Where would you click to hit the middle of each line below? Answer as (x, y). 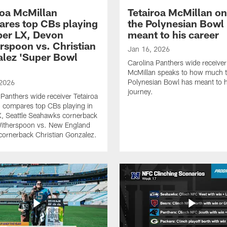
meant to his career (173, 35)
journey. (140, 92)
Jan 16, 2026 (149, 49)
